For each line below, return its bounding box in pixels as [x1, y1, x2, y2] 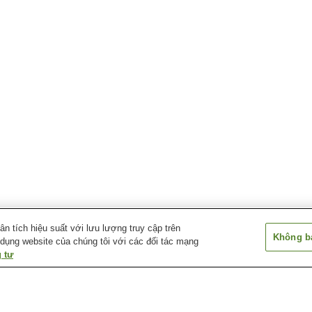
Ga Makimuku [6, 281, 68, 292]
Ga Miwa [122, 281, 162, 292]
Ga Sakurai [238, 281, 288, 292]
